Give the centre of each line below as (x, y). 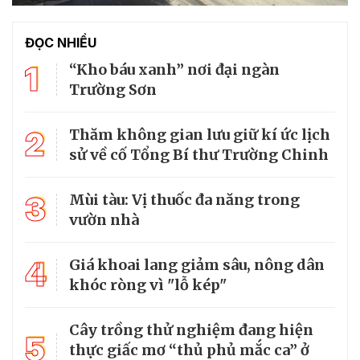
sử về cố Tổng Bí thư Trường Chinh (199, 154)
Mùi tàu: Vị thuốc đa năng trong (184, 199)
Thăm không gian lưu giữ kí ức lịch (200, 134)
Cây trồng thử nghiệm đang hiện (191, 329)
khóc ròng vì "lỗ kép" (148, 284)
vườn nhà (104, 219)
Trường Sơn (113, 89)
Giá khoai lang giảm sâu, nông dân (197, 264)
